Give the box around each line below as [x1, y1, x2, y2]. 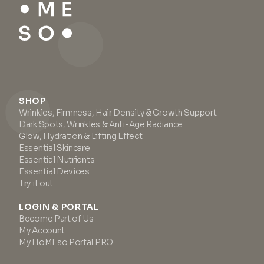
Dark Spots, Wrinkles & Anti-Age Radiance [19, 119, 183, 130]
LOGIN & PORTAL [19, 202, 99, 212]
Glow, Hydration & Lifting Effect [19, 131, 143, 141]
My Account [19, 225, 65, 236]
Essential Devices [19, 166, 90, 177]
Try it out [19, 178, 53, 189]
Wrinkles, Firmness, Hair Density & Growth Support [19, 107, 217, 118]
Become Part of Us [19, 213, 94, 224]
